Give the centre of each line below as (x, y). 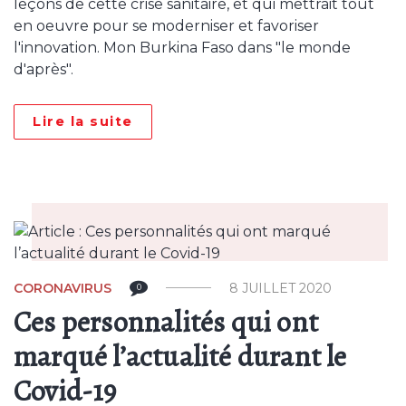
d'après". (43, 69)
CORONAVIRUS (63, 288)
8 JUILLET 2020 (280, 288)
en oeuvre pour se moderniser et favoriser (166, 26)
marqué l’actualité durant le (180, 356)
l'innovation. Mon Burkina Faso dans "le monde (182, 48)
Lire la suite (83, 121)
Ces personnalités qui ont (166, 322)
